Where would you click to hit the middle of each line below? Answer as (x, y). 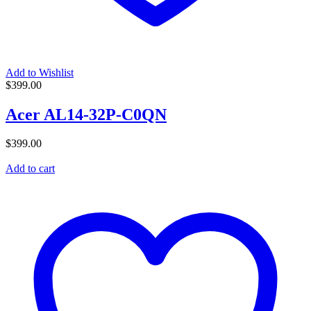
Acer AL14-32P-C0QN (86, 114)
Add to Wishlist (40, 72)
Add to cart (30, 169)
